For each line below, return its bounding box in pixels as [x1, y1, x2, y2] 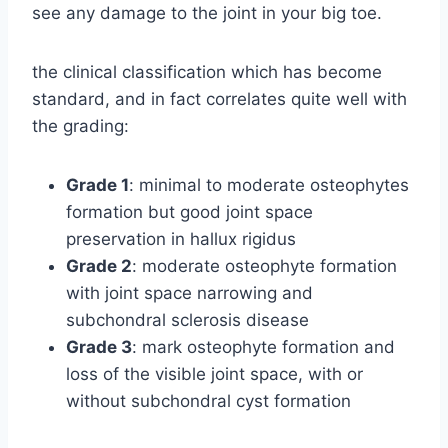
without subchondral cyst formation [66, 390, 351, 411]
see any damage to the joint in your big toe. [32, 2, 382, 23]
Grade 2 [66, 255, 132, 276]
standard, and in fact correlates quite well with [32, 88, 407, 109]
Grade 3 [66, 336, 132, 357]
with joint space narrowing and [66, 282, 313, 303]
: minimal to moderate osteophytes [129, 174, 409, 195]
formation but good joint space [66, 201, 313, 222]
